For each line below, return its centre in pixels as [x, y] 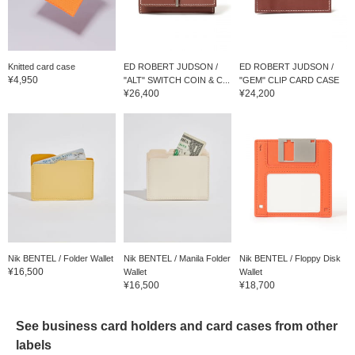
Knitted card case [42, 66]
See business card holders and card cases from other [177, 326]
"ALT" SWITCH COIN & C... [176, 80]
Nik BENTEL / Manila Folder [177, 258]
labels [34, 345]
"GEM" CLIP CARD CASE [289, 80]
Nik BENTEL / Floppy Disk [290, 258]
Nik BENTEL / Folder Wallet [61, 258]
